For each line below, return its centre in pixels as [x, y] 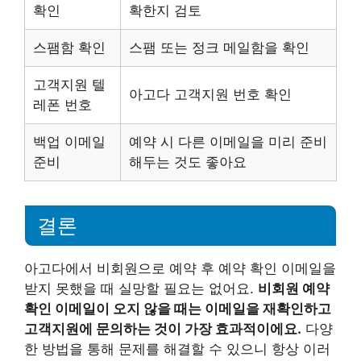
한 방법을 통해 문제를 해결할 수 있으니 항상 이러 [177, 349]
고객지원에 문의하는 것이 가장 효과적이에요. [163, 328]
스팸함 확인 [69, 47]
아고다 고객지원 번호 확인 [210, 94]
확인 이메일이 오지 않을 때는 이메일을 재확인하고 [178, 308]
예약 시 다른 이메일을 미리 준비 [228, 141]
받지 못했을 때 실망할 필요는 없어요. [141, 288]
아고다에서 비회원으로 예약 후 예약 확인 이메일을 [180, 268]
